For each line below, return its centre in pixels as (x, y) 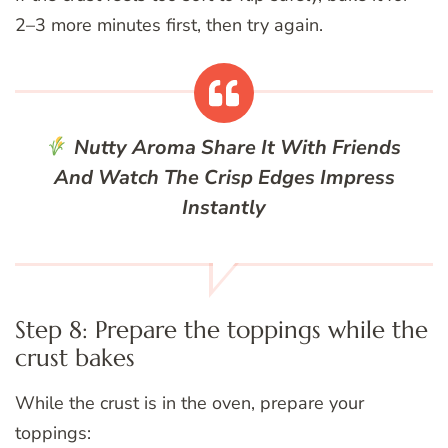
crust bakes (75, 358)
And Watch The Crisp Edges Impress (224, 178)
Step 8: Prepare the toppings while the (221, 330)
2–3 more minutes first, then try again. (169, 25)
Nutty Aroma (135, 148)
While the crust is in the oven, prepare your (189, 403)
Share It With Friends (299, 148)
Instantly (224, 208)
